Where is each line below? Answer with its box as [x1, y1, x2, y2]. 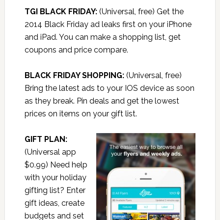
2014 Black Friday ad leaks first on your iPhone [24, 20, 192, 29]
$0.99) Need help [24, 160, 87, 170]
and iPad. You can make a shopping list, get [24, 32, 181, 42]
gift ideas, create [24, 198, 84, 208]
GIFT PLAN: [24, 135, 67, 144]
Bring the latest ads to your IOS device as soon [24, 83, 194, 93]
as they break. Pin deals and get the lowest [24, 96, 179, 106]
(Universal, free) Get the [97, 7, 184, 17]
